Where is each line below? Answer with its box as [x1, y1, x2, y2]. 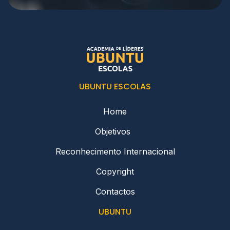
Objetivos [94, 126, 136, 137]
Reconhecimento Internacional [55, 146, 175, 157]
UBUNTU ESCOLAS [79, 81, 151, 93]
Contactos [95, 186, 135, 197]
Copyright [96, 166, 134, 177]
